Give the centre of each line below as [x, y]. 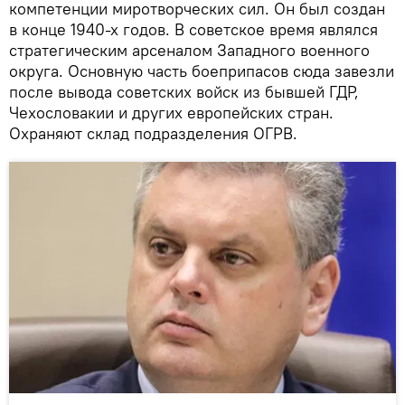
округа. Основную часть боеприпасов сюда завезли [202, 71]
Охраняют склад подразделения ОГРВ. [153, 133]
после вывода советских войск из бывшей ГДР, [184, 91]
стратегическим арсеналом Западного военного [189, 50]
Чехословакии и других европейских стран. [171, 112]
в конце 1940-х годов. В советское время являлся [193, 29]
